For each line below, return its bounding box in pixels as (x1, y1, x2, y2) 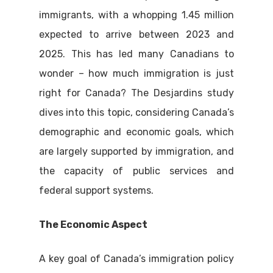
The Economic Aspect (39, 219, 147, 230)
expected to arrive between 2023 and (39, 29, 234, 40)
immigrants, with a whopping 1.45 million (39, 9, 234, 21)
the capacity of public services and (39, 165, 234, 177)
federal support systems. (39, 185, 154, 196)
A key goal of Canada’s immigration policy (39, 253, 234, 264)
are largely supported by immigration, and (39, 146, 234, 157)
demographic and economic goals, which (39, 126, 234, 138)
